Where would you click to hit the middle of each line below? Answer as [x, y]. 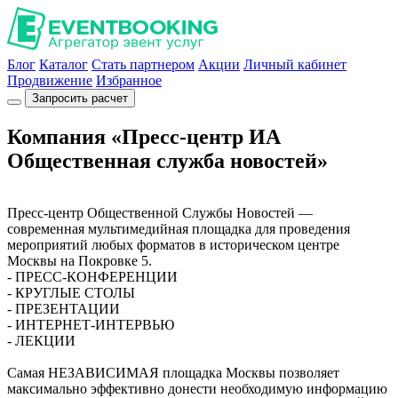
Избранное [129, 80]
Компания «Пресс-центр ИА [144, 136]
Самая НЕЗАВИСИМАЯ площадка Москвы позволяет [173, 372]
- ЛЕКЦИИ [41, 340]
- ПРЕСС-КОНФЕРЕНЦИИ [92, 276]
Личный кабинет [295, 64]
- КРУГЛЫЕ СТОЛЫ [71, 292]
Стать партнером [143, 64]
